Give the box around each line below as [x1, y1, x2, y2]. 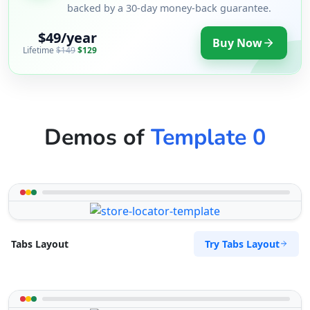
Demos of [44, 121, 151, 152]
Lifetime [23, 44, 56, 57]
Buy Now [212, 35, 263, 51]
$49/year [38, 28, 97, 48]
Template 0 [151, 121, 266, 152]
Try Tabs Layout [205, 237, 280, 250]
